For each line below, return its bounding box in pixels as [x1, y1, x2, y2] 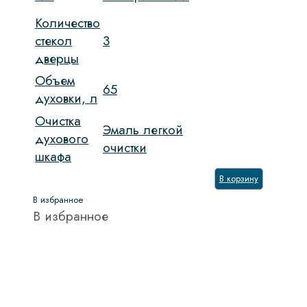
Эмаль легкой [103, 121, 183, 140]
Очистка [35, 112, 81, 131]
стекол [35, 32, 72, 51]
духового [35, 130, 88, 149]
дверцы [35, 49, 79, 69]
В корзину [219, 172, 258, 186]
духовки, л [35, 89, 97, 108]
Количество [35, 14, 100, 33]
